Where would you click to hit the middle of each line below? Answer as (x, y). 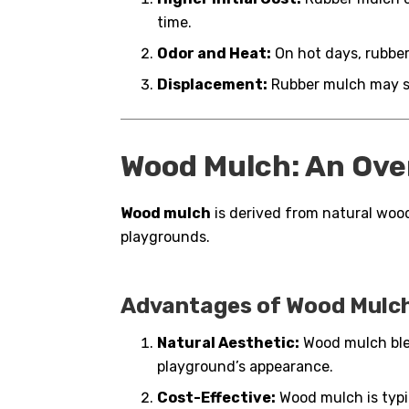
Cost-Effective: (216, 397)
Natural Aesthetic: (228, 342)
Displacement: (212, 85)
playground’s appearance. (245, 366)
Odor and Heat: (214, 54)
